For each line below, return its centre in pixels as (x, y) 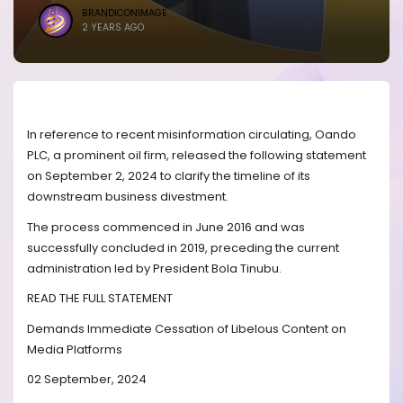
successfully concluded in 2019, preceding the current (183, 247)
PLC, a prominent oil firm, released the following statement (197, 156)
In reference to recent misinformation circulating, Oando (192, 135)
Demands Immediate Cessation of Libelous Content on (187, 328)
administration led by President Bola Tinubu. (154, 268)
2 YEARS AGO (113, 27)
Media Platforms (75, 349)
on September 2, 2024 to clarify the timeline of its (169, 176)
